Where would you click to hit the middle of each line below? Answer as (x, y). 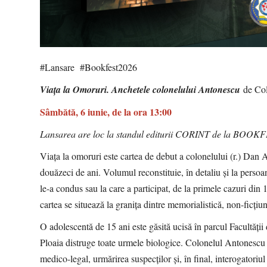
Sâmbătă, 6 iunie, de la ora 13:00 (106, 111)
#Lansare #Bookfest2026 (89, 67)
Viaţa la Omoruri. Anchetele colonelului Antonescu (142, 89)
